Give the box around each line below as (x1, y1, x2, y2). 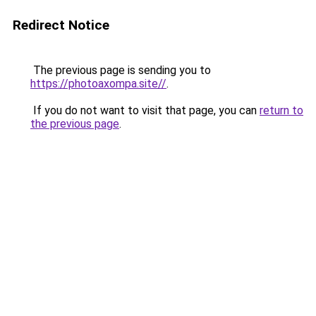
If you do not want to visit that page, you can (30, 104, 260, 117)
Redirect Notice (13, 17, 109, 33)
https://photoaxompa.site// (30, 77, 166, 90)
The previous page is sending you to (30, 63, 211, 77)
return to (260, 104, 303, 117)
